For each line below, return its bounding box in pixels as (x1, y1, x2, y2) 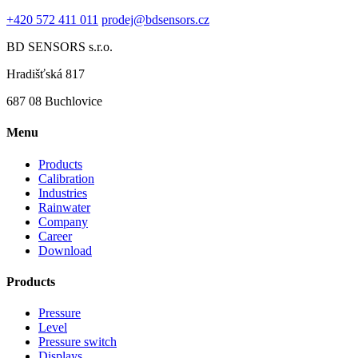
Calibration (38, 171, 94, 185)
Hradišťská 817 (6, 67, 85, 82)
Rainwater (38, 200, 90, 214)
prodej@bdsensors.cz (101, 13, 209, 27)
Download (38, 243, 92, 257)
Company (38, 214, 88, 229)
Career (38, 229, 72, 243)
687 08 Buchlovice (6, 94, 102, 109)
